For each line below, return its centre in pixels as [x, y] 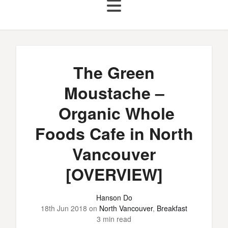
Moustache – [114, 93]
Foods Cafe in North [114, 133]
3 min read [114, 219]
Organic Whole [114, 113]
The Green [114, 72]
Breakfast [172, 208]
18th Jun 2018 [64, 208]
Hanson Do [114, 197]
